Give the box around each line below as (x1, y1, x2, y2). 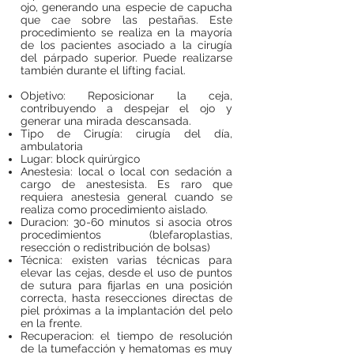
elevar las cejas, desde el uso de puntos (21, 266, 232, 279)
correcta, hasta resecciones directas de (21, 292, 232, 304)
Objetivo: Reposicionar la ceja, (21, 89, 232, 102)
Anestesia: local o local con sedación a (21, 165, 232, 178)
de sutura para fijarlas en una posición (21, 279, 232, 292)
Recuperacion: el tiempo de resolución (21, 330, 232, 342)
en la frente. (21, 317, 82, 330)
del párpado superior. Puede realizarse (21, 51, 232, 64)
